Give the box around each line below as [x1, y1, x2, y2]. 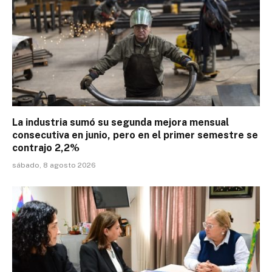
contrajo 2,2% [12, 142, 80, 154]
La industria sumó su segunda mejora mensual [12, 117, 229, 129]
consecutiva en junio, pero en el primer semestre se [12, 129, 258, 141]
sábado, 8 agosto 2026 [12, 161, 96, 170]
